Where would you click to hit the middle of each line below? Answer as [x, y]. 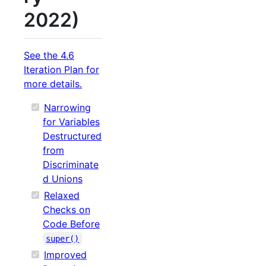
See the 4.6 [49, 55]
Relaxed [62, 195]
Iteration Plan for [61, 69]
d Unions [63, 179]
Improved [65, 255]
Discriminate [71, 164]
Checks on [66, 210]
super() [63, 239]
